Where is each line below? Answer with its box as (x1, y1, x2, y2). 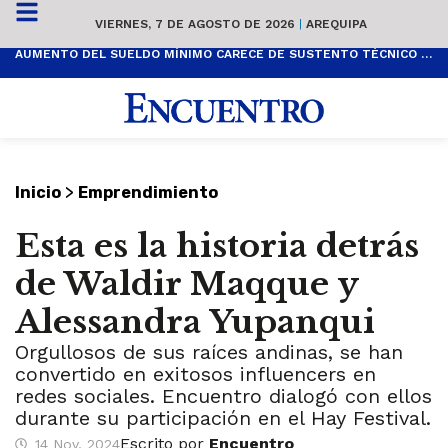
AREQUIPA (302, 16, 367, 31)
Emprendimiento (78, 183, 218, 203)
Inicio (15, 183, 61, 203)
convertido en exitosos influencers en (15, 362, 376, 387)
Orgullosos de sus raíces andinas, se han (15, 340, 403, 365)
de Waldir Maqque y (15, 264, 358, 305)
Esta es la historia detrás (15, 226, 419, 267)
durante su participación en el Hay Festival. (15, 406, 431, 431)
